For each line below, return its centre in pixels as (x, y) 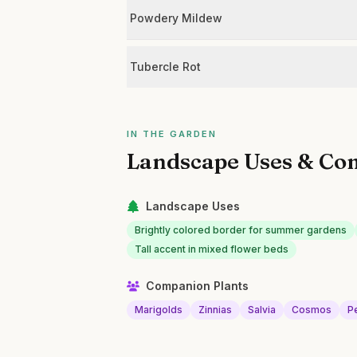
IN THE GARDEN (172, 134)
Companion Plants (198, 286)
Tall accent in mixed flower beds (212, 249)
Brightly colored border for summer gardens (241, 230)
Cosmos (312, 310)
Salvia (262, 310)
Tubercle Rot (166, 67)
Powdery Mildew (177, 18)
